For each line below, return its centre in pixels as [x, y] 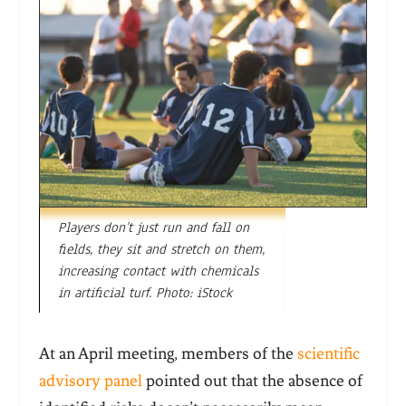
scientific [328, 354]
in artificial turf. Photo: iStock [145, 293]
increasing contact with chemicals [158, 271]
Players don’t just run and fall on [153, 228]
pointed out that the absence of [252, 381]
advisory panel [90, 381]
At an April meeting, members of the [168, 354]
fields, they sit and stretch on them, [161, 250]
